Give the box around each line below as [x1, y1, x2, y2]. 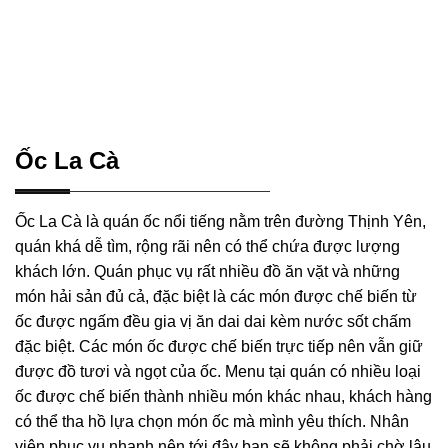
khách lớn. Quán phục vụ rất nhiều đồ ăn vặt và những [15, 262, 400, 280]
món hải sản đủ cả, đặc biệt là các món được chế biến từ [15, 287, 417, 305]
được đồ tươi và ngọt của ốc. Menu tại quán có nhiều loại [15, 362, 421, 380]
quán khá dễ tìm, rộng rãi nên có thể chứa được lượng [15, 237, 400, 255]
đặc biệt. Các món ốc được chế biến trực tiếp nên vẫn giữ [15, 337, 423, 355]
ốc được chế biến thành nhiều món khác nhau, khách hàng [15, 387, 432, 405]
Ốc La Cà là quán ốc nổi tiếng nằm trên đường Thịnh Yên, [15, 212, 426, 230]
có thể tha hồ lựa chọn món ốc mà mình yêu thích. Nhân [15, 412, 409, 430]
